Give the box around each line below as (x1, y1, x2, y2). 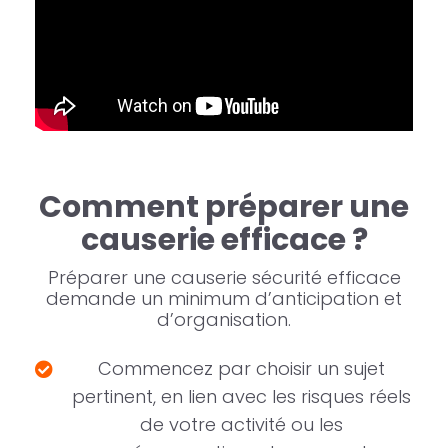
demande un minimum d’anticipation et (46, 286, 402, 312)
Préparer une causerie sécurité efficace (47, 265, 401, 291)
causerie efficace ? (80, 219, 368, 262)
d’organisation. (157, 307, 291, 333)
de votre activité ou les (140, 412, 343, 438)
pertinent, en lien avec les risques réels (72, 384, 411, 410)
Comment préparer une (39, 186, 409, 229)
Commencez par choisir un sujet (98, 356, 385, 382)
